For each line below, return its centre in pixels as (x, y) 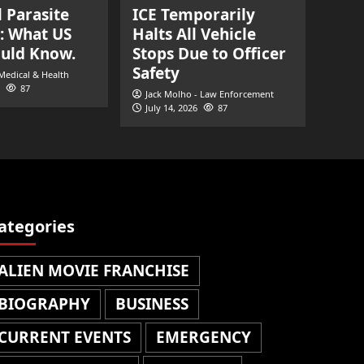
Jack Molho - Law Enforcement (210, 94)
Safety (156, 73)
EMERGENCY (203, 337)
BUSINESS (152, 304)
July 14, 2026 (171, 108)
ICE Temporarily (194, 15)
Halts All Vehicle (194, 34)
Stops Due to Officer (209, 54)
